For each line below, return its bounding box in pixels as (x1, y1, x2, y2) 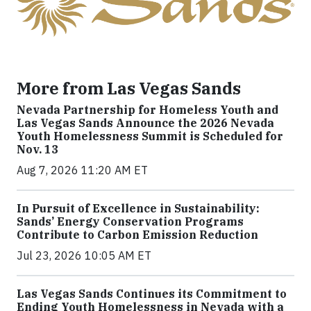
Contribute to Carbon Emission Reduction (17, 227, 258, 242)
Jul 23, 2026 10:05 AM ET (17, 248, 151, 262)
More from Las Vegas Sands (17, 77, 241, 99)
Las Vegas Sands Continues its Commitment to (17, 286, 287, 301)
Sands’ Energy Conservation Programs (17, 214, 244, 228)
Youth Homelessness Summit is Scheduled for (17, 128, 283, 143)
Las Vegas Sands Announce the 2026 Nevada (17, 115, 274, 130)
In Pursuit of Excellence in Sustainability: (17, 201, 260, 215)
